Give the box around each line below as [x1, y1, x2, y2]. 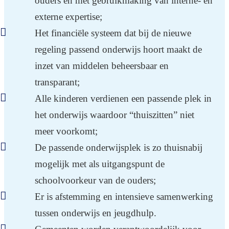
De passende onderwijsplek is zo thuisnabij [35, 142, 202, 153]
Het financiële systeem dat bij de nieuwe [35, 27, 191, 38]
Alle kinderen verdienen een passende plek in [35, 93, 212, 104]
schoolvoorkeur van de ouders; [35, 174, 156, 186]
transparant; [35, 76, 80, 87]
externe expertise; [35, 11, 102, 22]
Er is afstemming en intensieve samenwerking [35, 191, 213, 202]
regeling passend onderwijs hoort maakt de [35, 43, 202, 55]
